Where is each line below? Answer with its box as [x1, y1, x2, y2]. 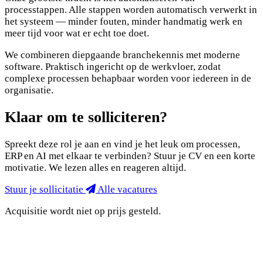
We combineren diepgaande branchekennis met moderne [5, 49, 240, 60]
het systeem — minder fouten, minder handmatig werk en [5, 15, 242, 27]
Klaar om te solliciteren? [5, 108, 167, 126]
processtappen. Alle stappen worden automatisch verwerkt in [5, 4, 257, 15]
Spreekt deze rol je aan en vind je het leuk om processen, [5, 138, 240, 150]
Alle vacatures [97, 183, 157, 195]
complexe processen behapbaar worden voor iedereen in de [5, 72, 251, 84]
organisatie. [5, 84, 53, 96]
